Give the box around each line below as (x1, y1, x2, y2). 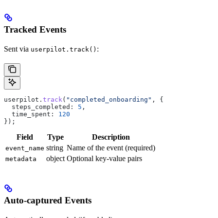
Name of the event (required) (67, 143, 155, 152)
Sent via (4, 44, 31, 53)
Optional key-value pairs (67, 154, 142, 163)
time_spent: (4, 110, 54, 118)
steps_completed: (4, 103, 74, 110)
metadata (5, 155, 36, 163)
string (46, 143, 63, 152)
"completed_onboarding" (66, 95, 152, 103)
